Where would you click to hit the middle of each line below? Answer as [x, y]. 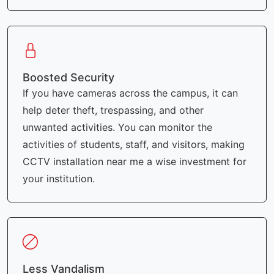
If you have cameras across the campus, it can [130, 93]
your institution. [59, 179]
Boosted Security [68, 78]
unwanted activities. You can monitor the [117, 128]
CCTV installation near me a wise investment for [135, 162]
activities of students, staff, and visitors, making [134, 145]
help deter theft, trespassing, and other [113, 110]
